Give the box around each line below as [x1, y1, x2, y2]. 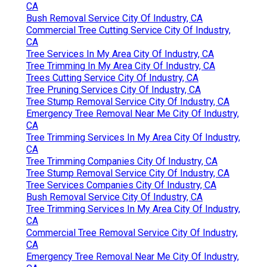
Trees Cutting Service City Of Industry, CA [26, 72, 198, 83]
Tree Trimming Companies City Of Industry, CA [26, 155, 218, 167]
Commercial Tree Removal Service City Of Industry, [26, 226, 238, 238]
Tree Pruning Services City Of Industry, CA [26, 83, 201, 95]
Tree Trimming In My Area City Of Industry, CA [26, 60, 215, 72]
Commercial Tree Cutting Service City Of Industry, [26, 24, 231, 36]
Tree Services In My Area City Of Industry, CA [26, 48, 214, 60]
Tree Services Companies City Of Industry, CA [26, 179, 216, 191]
